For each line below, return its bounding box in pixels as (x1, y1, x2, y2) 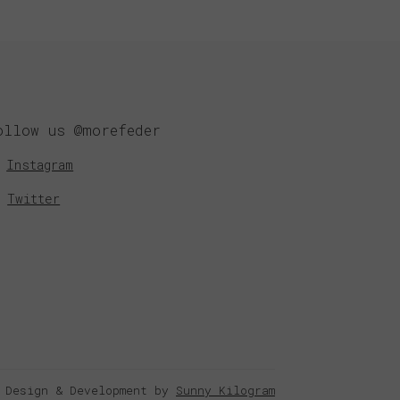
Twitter (7, 189, 61, 207)
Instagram (6, 156, 74, 174)
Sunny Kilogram (175, 383, 275, 398)
